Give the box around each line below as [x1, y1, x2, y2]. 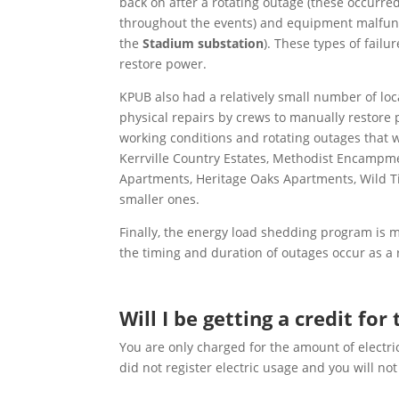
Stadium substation [142, 35, 265, 53]
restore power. [119, 55, 208, 73]
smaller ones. [119, 191, 200, 208]
